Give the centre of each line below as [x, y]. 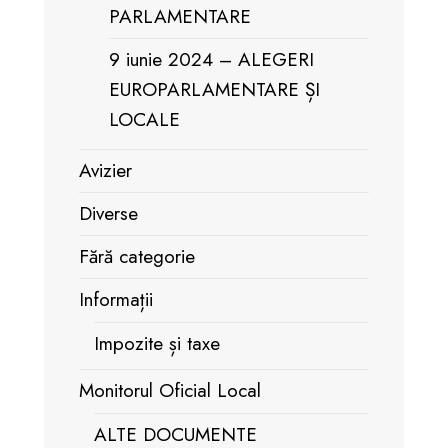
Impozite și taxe [157, 343]
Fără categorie [137, 256]
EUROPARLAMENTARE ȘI [214, 89]
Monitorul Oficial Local [170, 390]
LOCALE [144, 119]
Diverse [108, 213]
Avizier [105, 170]
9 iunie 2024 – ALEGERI [211, 59]
